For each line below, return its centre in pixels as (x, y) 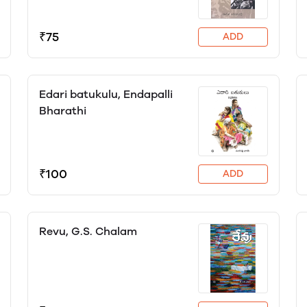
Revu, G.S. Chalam (88, 231)
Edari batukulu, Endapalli (106, 94)
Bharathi (62, 111)
